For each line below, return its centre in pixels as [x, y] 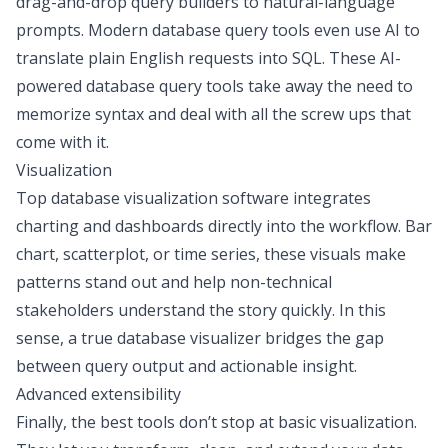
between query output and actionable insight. [186, 366]
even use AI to [365, 30]
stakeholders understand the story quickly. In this [201, 310]
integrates [332, 198]
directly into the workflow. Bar [318, 226]
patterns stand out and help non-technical [174, 282]
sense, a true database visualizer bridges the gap [200, 338]
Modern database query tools [199, 30]
